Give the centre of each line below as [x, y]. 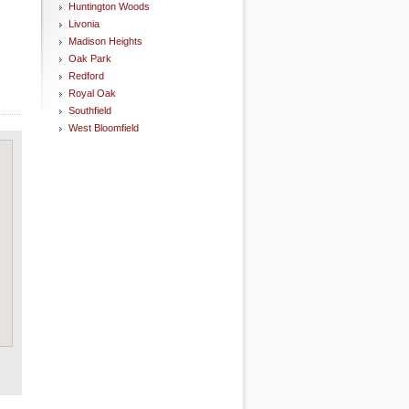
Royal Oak [92, 93]
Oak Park [90, 58]
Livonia [84, 24]
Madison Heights [105, 41]
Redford [86, 76]
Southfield [90, 110]
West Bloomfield [104, 128]
